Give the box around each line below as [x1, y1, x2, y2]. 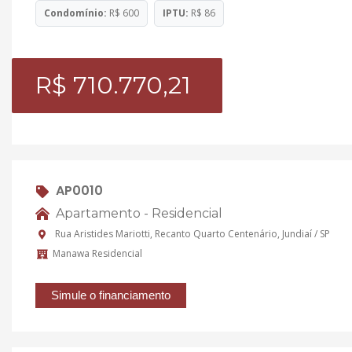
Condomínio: [44, 6, 107, 20]
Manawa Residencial [53, 247, 142, 261]
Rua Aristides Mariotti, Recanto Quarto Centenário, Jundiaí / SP [53, 227, 330, 241]
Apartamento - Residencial [53, 205, 222, 221]
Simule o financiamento [51, 288, 170, 302]
